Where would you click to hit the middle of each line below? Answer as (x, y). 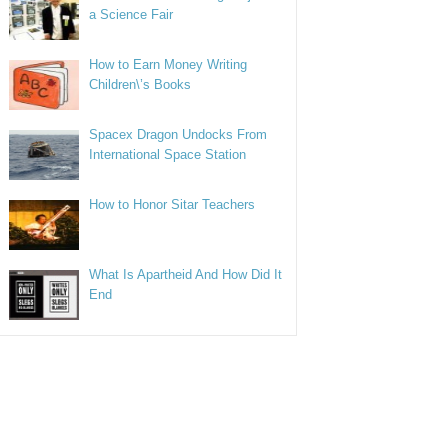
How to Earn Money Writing (168, 64)
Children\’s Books (140, 84)
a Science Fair (131, 14)
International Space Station (168, 154)
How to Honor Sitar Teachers (172, 204)
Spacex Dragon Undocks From (178, 134)
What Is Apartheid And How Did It (186, 274)
